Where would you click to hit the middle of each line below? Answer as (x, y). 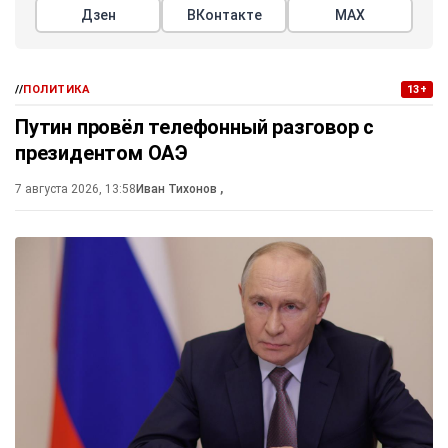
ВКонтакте (224, 15)
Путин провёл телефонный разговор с (195, 127)
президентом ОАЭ (101, 153)
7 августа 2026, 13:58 (75, 189)
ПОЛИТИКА (57, 90)
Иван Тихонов (178, 189)
